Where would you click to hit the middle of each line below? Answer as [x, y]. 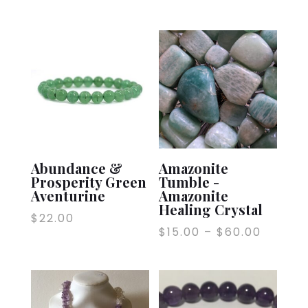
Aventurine [68, 195]
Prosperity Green [88, 181]
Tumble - [189, 181]
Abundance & [76, 168]
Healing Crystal [211, 209]
